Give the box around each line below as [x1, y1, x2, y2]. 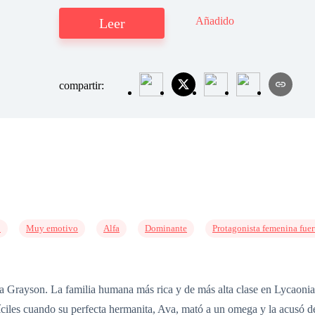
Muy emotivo [26, 223, 78, 233]
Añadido [195, 15, 234, 27]
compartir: [59, 79, 107, 92]
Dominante [145, 223, 187, 233]
